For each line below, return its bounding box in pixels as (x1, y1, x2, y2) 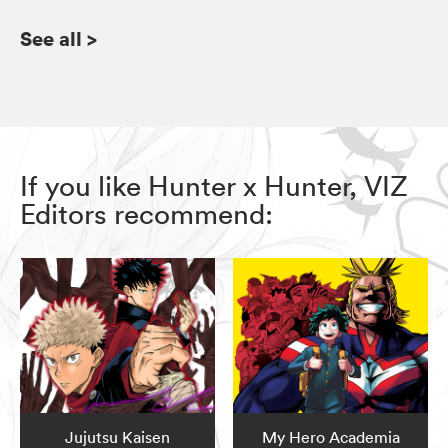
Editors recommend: (20, 196, 273, 231)
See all (20, 24, 82, 52)
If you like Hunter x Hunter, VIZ (20, 168, 408, 203)
